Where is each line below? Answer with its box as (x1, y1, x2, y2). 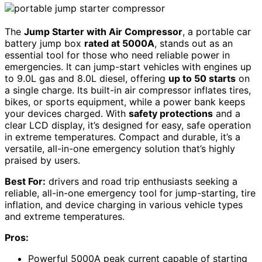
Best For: (5, 175, 46, 187)
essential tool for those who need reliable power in (5, 49, 230, 61)
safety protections (129, 107, 213, 119)
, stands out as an (154, 37, 233, 49)
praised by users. (5, 154, 80, 166)
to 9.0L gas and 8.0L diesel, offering (5, 72, 168, 84)
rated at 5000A (84, 37, 154, 49)
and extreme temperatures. (5, 210, 125, 222)
